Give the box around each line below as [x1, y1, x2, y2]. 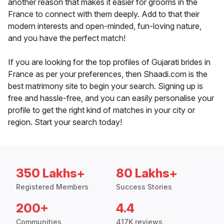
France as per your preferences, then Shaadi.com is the [8, 69, 207, 79]
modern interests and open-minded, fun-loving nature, [8, 21, 201, 31]
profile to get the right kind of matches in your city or [8, 105, 195, 115]
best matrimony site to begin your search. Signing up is [8, 81, 203, 91]
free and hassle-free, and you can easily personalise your [8, 93, 214, 103]
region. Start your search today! [8, 117, 122, 127]
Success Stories [116, 182, 172, 191]
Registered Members [16, 182, 88, 191]
